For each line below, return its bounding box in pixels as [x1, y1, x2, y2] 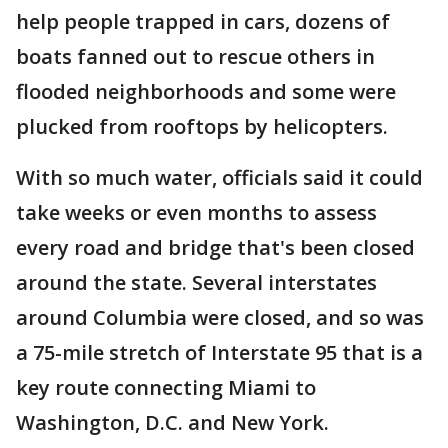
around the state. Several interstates [16, 269, 377, 296]
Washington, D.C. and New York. [16, 409, 329, 436]
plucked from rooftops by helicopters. [16, 113, 388, 140]
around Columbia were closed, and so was [16, 304, 424, 331]
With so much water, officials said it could [16, 164, 423, 191]
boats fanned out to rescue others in [16, 43, 375, 70]
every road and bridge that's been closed [16, 234, 415, 261]
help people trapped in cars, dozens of [16, 8, 390, 35]
